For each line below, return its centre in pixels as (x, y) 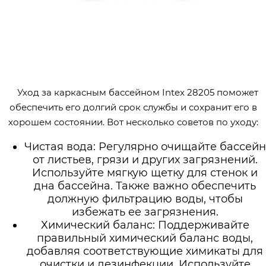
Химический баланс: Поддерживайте (145, 225)
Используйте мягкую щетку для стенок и (145, 172)
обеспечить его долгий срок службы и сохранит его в (133, 107)
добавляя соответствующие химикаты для (145, 251)
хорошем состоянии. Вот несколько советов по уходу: (133, 122)
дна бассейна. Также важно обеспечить (145, 186)
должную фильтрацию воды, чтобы (145, 199)
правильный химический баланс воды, (145, 238)
